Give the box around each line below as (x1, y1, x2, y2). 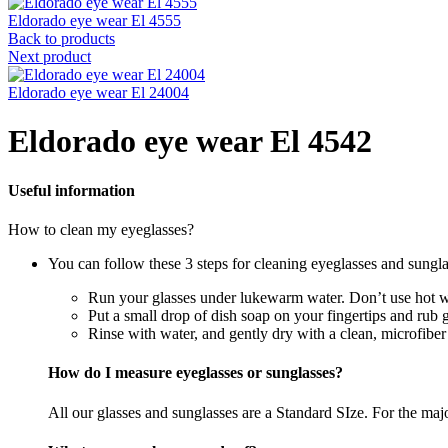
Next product (8, 48, 91, 65)
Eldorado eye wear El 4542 (8, 123, 372, 160)
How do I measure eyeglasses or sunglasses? (48, 364, 343, 382)
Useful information (8, 181, 135, 199)
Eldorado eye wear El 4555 (8, 12, 181, 29)
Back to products (8, 30, 115, 47)
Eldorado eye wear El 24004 (8, 84, 189, 101)
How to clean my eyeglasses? (8, 221, 194, 239)
